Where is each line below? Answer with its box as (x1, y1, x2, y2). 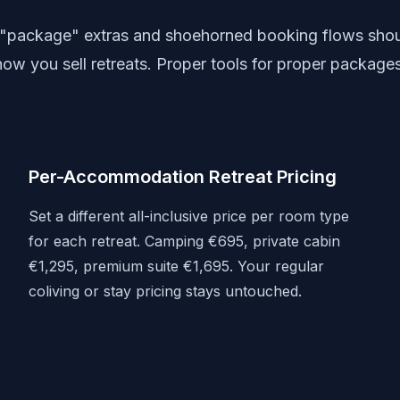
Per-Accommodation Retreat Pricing (29, 166, 337, 187)
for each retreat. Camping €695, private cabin (29, 232, 340, 250)
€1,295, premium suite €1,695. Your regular (29, 257, 324, 275)
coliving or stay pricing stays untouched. (29, 282, 302, 300)
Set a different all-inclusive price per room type (29, 207, 349, 225)
